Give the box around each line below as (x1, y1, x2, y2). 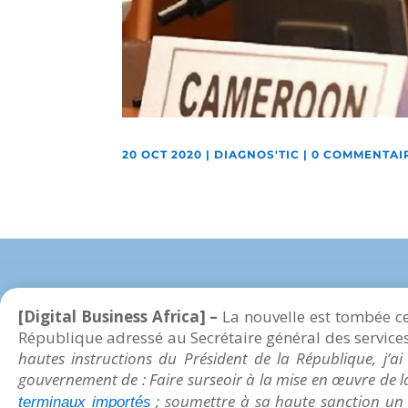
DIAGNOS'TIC (214, 148, 301, 162)
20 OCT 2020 (122, 148, 203, 162)
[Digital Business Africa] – (18, 305, 223, 327)
